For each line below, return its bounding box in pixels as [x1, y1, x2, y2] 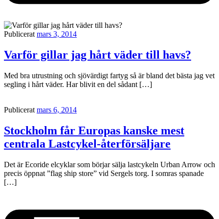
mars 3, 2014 [37, 30, 77, 39]
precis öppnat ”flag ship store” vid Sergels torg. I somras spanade [4, 169, 204, 177]
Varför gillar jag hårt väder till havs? [4, 48, 191, 61]
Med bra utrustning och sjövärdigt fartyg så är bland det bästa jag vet [4, 71, 215, 80]
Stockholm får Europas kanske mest [4, 124, 184, 137]
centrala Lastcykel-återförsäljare [4, 137, 171, 150]
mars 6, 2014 [37, 105, 77, 114]
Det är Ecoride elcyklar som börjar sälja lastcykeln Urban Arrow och [4, 160, 215, 169]
